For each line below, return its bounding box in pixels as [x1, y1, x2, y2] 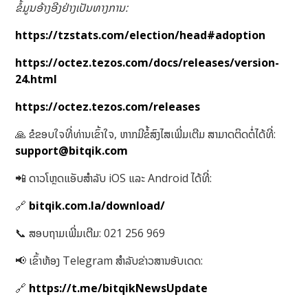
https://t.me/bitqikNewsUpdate [26, 280, 208, 296]
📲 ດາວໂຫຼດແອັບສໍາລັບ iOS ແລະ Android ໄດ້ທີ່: [15, 170, 212, 186]
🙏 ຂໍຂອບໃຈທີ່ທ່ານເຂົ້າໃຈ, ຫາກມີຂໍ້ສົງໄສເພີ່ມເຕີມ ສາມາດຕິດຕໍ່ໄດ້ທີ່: [15, 126, 276, 142]
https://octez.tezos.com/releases [15, 99, 201, 115]
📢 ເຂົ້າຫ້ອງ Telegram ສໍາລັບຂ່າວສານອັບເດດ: [15, 253, 203, 269]
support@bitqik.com [15, 143, 129, 159]
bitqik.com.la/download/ [29, 198, 166, 214]
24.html [15, 71, 58, 87]
